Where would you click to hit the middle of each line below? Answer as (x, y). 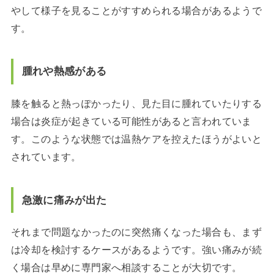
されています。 (46, 157)
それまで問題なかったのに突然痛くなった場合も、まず (136, 232)
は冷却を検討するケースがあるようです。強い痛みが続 (136, 250)
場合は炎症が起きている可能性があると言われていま (131, 121)
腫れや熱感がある (64, 71)
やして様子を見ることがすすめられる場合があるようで (136, 11)
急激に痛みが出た (64, 200)
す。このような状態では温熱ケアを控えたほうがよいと (136, 139)
